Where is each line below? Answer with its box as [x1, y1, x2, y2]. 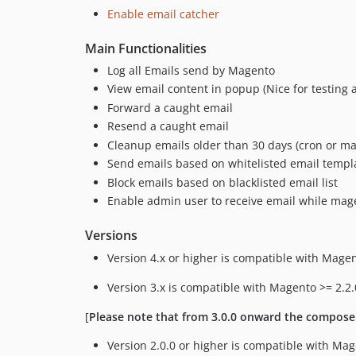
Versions [85, 226, 137, 244]
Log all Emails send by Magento [107, 62, 275, 78]
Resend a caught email [107, 118, 229, 133]
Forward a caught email [107, 99, 233, 115]
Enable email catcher [107, 6, 219, 21]
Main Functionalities [85, 39, 207, 57]
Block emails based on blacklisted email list [107, 174, 338, 190]
